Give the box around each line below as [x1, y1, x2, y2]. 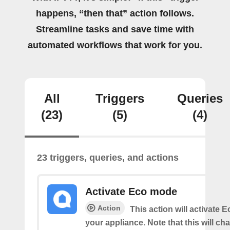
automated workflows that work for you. [28, 40, 202, 50]
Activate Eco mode [85, 186, 177, 197]
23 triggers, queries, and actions [37, 152, 179, 163]
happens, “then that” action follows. [36, 8, 194, 18]
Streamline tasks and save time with [36, 24, 194, 34]
